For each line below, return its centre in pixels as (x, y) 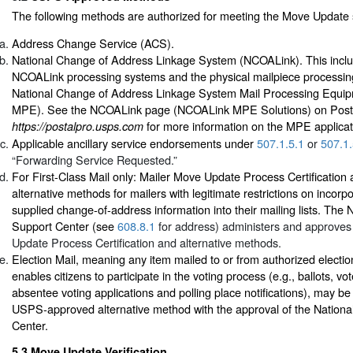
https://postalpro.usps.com (78, 126)
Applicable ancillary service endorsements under (134, 143)
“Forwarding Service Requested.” (95, 160)
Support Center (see (65, 226)
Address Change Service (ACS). (93, 43)
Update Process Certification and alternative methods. (147, 243)
